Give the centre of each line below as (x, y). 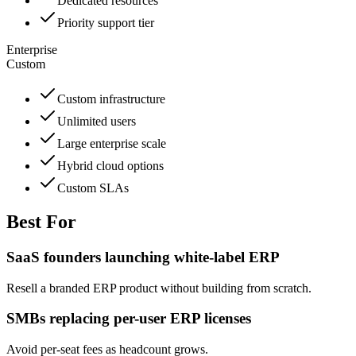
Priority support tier (106, 23)
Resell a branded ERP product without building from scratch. (159, 288)
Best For (41, 221)
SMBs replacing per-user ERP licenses (129, 319)
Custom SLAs (93, 188)
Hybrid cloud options (110, 166)
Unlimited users (97, 122)
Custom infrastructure (111, 99)
